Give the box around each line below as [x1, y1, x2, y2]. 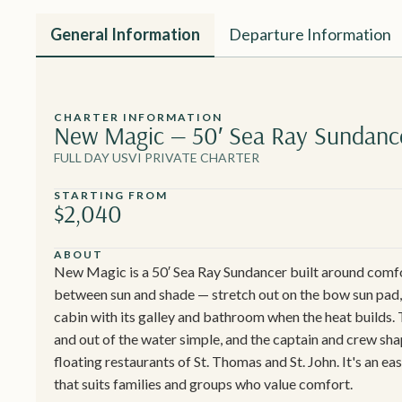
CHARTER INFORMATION [54, 110, 223, 125]
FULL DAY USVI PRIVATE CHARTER [54, 150, 259, 166]
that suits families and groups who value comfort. [54, 375, 353, 393]
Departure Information [229, 24, 391, 45]
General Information [50, 24, 200, 45]
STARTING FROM [54, 188, 168, 203]
